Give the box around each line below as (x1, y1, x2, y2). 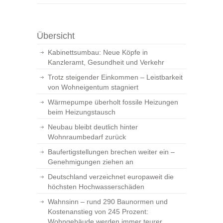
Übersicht (37, 31, 75, 41)
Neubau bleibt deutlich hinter (48, 123, 138, 131)
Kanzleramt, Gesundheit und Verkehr (48, 58, 164, 66)
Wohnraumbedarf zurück (48, 133, 126, 141)
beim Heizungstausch (48, 108, 115, 116)
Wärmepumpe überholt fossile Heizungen (48, 98, 178, 106)
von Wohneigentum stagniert (48, 83, 138, 91)
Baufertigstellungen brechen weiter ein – (48, 148, 175, 156)
